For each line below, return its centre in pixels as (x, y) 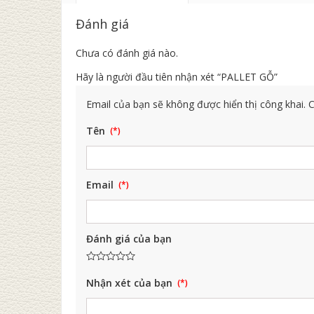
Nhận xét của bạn (131, 283)
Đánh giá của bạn (129, 239)
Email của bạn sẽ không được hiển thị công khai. (196, 104)
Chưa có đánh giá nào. (127, 53)
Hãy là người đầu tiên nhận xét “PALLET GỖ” (177, 77)
